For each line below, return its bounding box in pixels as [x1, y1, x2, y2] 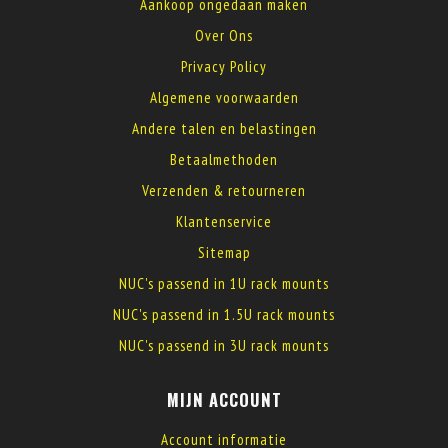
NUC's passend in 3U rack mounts [119, 336, 329, 355]
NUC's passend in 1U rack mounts [119, 274, 329, 293]
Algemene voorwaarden [149, 88, 299, 107]
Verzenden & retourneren [142, 181, 306, 200]
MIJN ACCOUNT [166, 387, 282, 412]
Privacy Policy [181, 57, 267, 76]
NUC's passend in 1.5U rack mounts [113, 305, 335, 324]
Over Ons [195, 26, 253, 45]
